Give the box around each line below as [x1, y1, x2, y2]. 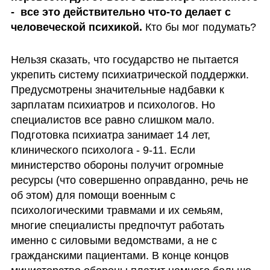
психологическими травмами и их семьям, [10, 204, 223, 216]
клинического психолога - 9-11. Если [10, 143, 195, 156]
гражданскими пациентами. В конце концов [10, 249, 229, 262]
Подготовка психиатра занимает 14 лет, [10, 128, 210, 141]
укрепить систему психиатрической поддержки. [10, 68, 249, 81]
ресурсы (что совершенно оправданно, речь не [10, 174, 248, 186]
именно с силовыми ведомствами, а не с [10, 234, 217, 246]
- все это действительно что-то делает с [10, 6, 231, 19]
